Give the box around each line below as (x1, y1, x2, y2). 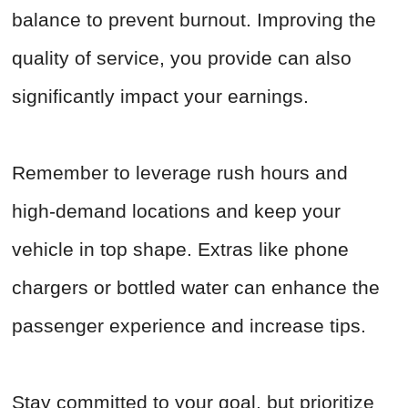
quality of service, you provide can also (12, 47, 352, 69)
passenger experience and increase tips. (12, 315, 366, 337)
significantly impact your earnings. (12, 86, 309, 107)
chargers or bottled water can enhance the (12, 277, 380, 299)
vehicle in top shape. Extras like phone (12, 239, 349, 260)
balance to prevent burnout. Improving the (12, 9, 376, 31)
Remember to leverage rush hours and (12, 162, 348, 184)
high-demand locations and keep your (12, 200, 341, 222)
